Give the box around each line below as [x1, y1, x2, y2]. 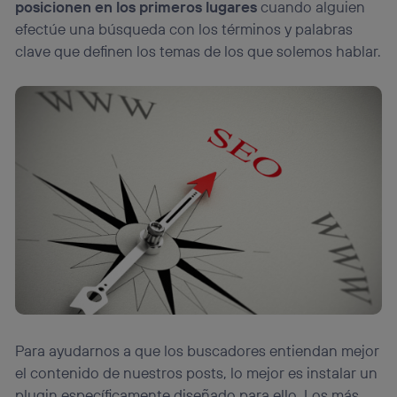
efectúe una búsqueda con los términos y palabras [15, 19, 354, 38]
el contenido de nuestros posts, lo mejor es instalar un [15, 362, 378, 382]
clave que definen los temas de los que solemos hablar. [15, 41, 382, 60]
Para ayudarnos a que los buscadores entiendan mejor [15, 340, 380, 360]
